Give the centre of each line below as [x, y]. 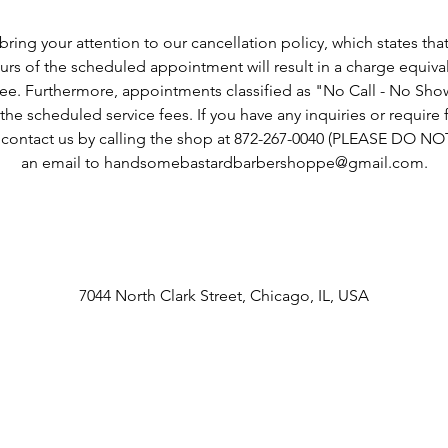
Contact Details [224, 254]
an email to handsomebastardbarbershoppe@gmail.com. [224, 162]
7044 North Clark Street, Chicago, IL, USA [224, 295]
